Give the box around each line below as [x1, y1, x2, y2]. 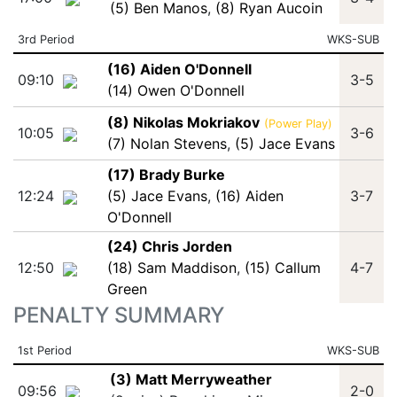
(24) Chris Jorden [106, 237, 232, 255]
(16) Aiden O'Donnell [106, 60, 252, 78]
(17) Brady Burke [106, 166, 225, 183]
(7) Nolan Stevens [106, 135, 227, 152]
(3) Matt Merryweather [109, 370, 272, 388]
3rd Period [17, 33, 74, 46]
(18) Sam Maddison [106, 259, 237, 276]
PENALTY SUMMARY [13, 302, 224, 328]
